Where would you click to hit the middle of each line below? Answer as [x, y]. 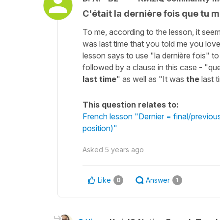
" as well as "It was [151, 79]
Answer [158, 180]
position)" [100, 128]
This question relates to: [131, 104]
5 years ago [124, 149]
